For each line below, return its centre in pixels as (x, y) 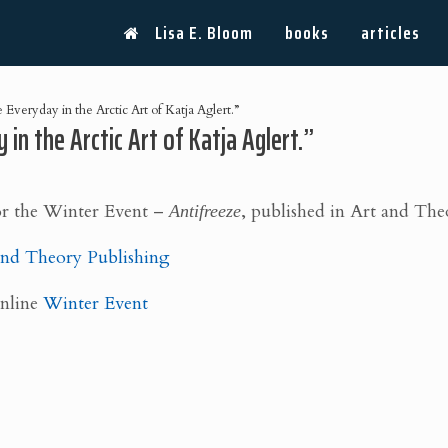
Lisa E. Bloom (204, 33)
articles (390, 33)
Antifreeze (205, 211)
